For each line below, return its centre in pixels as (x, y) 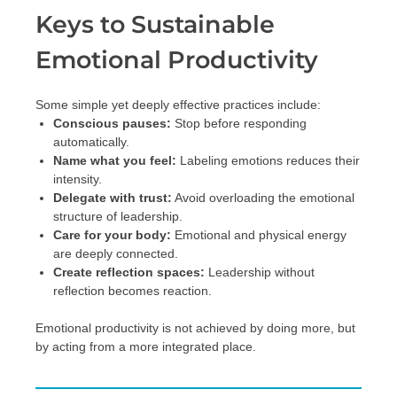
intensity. (78, 179)
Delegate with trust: (113, 197)
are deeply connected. (116, 253)
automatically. (91, 141)
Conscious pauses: (112, 123)
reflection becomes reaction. (132, 290)
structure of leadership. (118, 216)
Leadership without (260, 272)
